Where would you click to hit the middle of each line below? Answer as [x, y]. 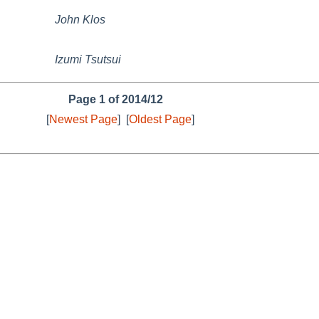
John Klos [80, 19]
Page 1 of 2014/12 [115, 99]
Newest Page [83, 119]
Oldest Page [160, 119]
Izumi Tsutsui [88, 59]
